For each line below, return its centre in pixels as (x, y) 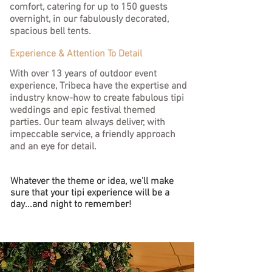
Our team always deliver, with (104, 123)
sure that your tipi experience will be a (90, 193)
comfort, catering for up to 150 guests (89, 7)
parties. (27, 123)
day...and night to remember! (71, 205)
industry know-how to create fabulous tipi (97, 98)
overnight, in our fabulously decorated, (89, 19)
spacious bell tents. (52, 32)
